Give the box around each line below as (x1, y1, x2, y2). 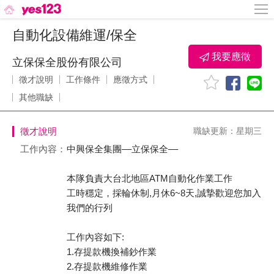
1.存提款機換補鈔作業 (67, 246, 157, 257)
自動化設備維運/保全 (12, 28, 137, 43)
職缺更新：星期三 (193, 126, 262, 136)
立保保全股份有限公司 (12, 56, 122, 68)
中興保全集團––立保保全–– (67, 144, 178, 154)
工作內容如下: (67, 232, 124, 242)
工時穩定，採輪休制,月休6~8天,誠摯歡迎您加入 (67, 188, 261, 198)
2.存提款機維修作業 (67, 261, 147, 272)
